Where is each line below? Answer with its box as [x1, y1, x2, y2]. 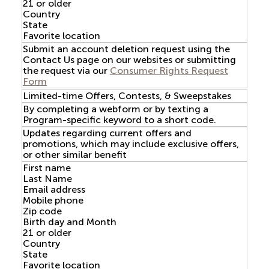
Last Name [22, 173, 72, 184]
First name [22, 162, 71, 174]
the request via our [22, 65, 110, 76]
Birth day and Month [22, 216, 116, 228]
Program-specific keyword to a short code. [22, 114, 216, 125]
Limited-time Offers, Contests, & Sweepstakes [22, 90, 231, 101]
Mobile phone [22, 195, 83, 206]
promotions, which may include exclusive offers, [22, 138, 239, 150]
